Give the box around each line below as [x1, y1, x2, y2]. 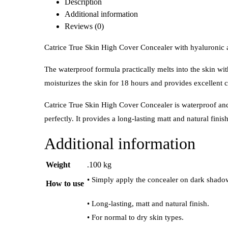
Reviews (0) [65, 22, 104, 31]
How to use [46, 179, 84, 188]
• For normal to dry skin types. [87, 213, 184, 222]
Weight [46, 160, 70, 169]
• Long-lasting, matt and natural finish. [87, 199, 209, 208]
